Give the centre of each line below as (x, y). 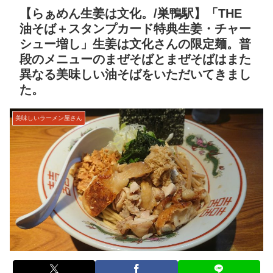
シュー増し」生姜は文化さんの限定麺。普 (135, 44)
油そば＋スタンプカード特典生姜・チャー (135, 29)
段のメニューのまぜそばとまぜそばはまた (135, 59)
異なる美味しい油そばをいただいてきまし (135, 75)
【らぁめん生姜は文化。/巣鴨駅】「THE (131, 14)
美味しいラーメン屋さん (49, 118)
